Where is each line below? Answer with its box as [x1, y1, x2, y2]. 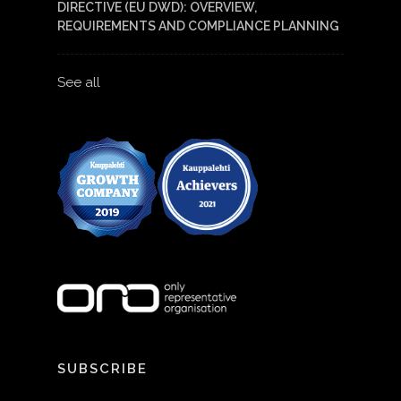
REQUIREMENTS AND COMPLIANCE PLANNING [57, 19, 339, 33]
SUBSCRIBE [57, 361, 148, 377]
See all [57, 74, 100, 90]
